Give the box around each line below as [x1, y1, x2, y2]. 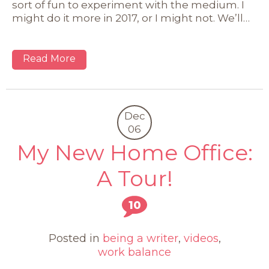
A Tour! [96, 165, 173, 192]
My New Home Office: [16, 139, 253, 166]
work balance [98, 246, 171, 259]
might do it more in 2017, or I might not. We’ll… [12, 12, 250, 25]
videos [183, 232, 219, 246]
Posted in [48, 232, 103, 246]
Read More [23, 53, 76, 65]
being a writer [102, 232, 178, 246]
